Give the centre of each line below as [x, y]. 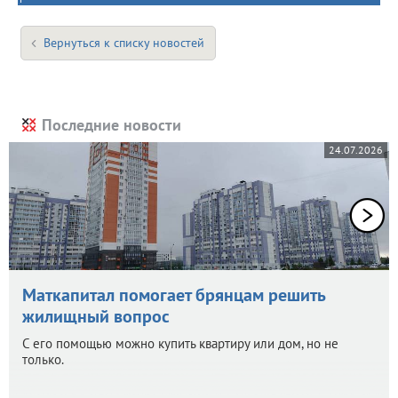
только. [43, 359]
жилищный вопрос [96, 316]
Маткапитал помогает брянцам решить [174, 295]
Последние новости [111, 124]
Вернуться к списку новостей [124, 42]
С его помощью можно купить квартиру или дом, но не [180, 343]
